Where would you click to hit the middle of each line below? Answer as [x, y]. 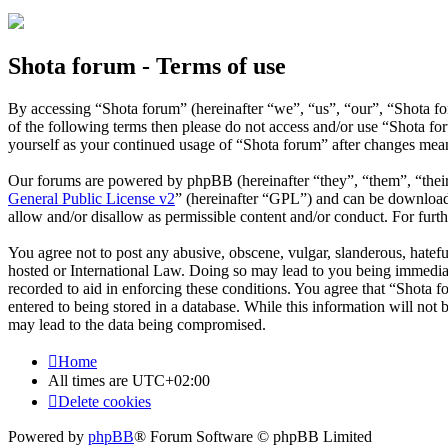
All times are [90, 381]
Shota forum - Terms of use [147, 66]
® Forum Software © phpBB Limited [253, 437]
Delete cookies [104, 402]
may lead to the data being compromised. [137, 325]
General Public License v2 [91, 199]
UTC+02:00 [171, 381]
